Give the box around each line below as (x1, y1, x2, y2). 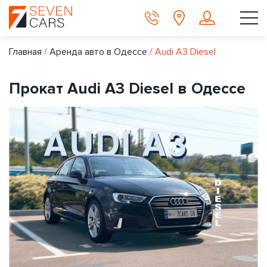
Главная (9, 45, 42, 58)
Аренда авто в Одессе (49, 45, 147, 58)
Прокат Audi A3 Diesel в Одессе (9, 79, 246, 98)
